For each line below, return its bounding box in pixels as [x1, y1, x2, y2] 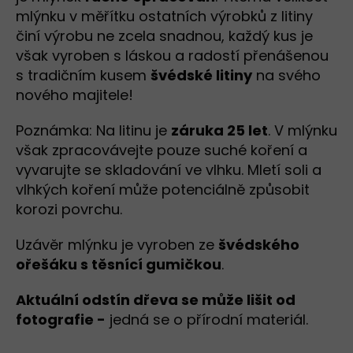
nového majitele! [16, 85, 133, 106]
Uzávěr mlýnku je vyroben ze [16, 235, 218, 255]
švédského [218, 235, 299, 255]
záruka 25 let [171, 121, 268, 141]
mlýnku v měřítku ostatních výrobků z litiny [16, 6, 313, 27]
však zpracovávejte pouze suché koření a [16, 140, 307, 161]
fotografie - [16, 310, 106, 330]
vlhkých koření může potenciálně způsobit [16, 180, 310, 200]
